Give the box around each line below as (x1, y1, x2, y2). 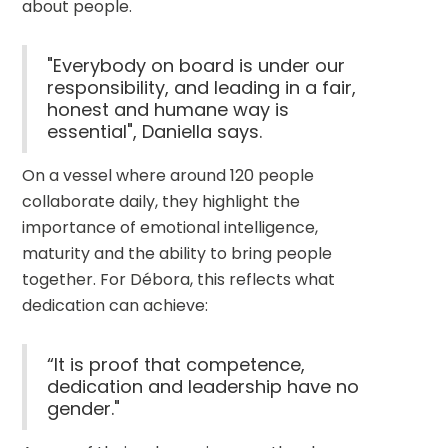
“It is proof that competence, (47, 352, 306, 377)
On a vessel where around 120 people (22, 164, 315, 187)
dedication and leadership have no (47, 374, 360, 399)
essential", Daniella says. (47, 119, 263, 144)
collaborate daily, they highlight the (22, 190, 301, 213)
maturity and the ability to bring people (22, 242, 333, 265)
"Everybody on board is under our (47, 53, 346, 78)
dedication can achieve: (22, 294, 209, 317)
